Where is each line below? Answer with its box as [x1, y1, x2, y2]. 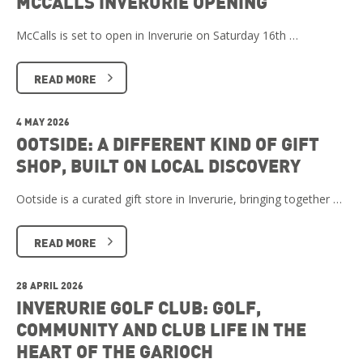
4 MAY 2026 [16, 115, 70, 129]
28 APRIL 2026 [16, 279, 83, 293]
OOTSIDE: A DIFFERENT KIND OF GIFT [16, 132, 319, 156]
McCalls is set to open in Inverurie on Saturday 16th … [16, 28, 298, 44]
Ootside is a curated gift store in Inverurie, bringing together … [16, 191, 342, 207]
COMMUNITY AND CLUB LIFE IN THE [16, 318, 306, 341]
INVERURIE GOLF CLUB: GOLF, [16, 296, 261, 319]
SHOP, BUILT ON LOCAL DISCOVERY [16, 154, 301, 177]
